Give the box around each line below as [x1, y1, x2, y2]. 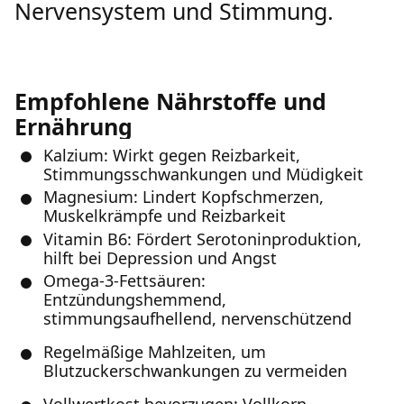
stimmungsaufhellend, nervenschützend [43, 308, 352, 329]
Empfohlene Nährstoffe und [14, 85, 326, 116]
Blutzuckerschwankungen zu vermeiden [43, 360, 347, 381]
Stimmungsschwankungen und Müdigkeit [43, 162, 363, 185]
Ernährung [14, 110, 133, 142]
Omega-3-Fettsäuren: [43, 270, 206, 291]
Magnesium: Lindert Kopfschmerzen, [43, 186, 324, 207]
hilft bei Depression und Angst [43, 246, 277, 269]
